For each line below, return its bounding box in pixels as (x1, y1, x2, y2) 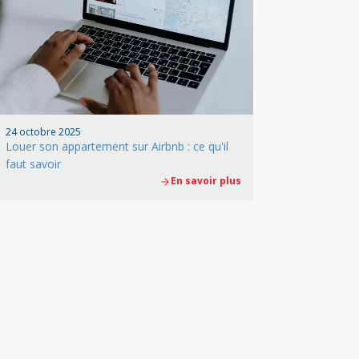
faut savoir (6, 155, 61, 171)
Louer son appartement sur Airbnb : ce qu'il (6, 138, 228, 154)
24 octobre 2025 (6, 124, 81, 139)
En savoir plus (171, 173, 241, 188)
